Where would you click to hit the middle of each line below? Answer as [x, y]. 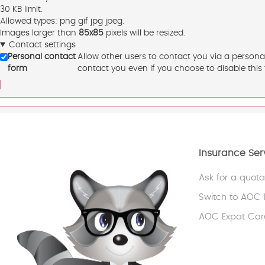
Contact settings [42, 45]
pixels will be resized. [144, 33]
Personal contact [42, 57]
